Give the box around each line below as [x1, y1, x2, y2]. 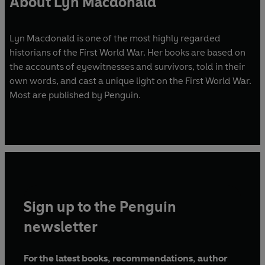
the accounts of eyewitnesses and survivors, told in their [9, 60, 245, 72]
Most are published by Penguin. [9, 89, 141, 101]
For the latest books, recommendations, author [24, 252, 227, 264]
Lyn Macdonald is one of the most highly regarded [9, 32, 221, 44]
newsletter [24, 218, 98, 235]
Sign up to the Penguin [24, 198, 176, 215]
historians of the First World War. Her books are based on [9, 46, 245, 58]
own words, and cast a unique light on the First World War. [9, 75, 251, 86]
